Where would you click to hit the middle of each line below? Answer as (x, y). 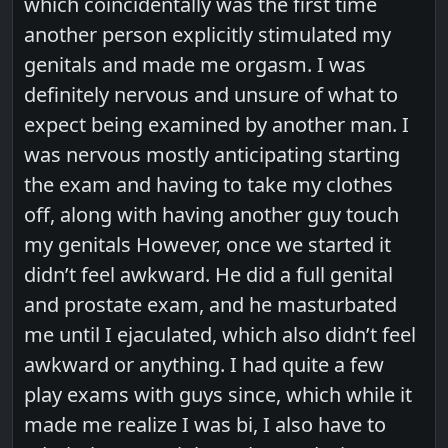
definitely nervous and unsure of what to (211, 94)
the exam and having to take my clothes (209, 184)
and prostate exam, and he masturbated (211, 304)
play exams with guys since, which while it (218, 394)
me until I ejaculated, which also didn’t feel (220, 334)
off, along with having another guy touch (212, 214)
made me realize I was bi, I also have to (205, 424)
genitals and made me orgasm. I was (195, 64)
